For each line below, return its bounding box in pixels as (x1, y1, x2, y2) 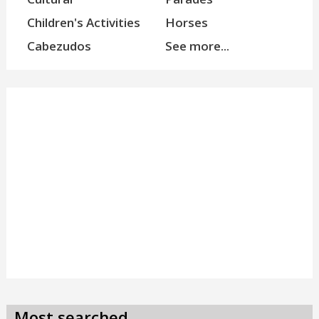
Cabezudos (27, 37, 91, 54)
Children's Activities (27, 14, 140, 31)
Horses (165, 14, 209, 31)
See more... (165, 37, 230, 54)
